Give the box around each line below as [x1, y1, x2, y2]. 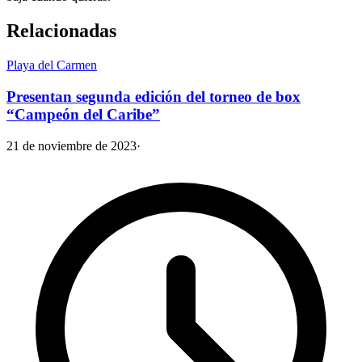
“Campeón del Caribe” [6, 105, 160, 123]
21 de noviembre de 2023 [6, 138, 137, 153]
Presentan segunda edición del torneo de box [6, 87, 301, 105]
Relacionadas [6, 20, 116, 42]
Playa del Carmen [6, 58, 97, 73]
